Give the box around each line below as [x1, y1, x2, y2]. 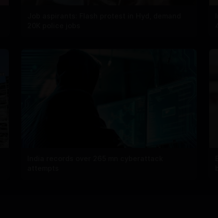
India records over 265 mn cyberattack [27, 154, 163, 163]
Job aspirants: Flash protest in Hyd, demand [27, 12, 181, 20]
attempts [27, 164, 59, 173]
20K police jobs [27, 21, 80, 30]
